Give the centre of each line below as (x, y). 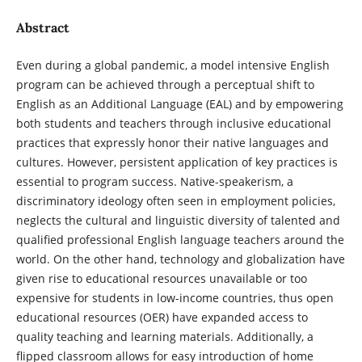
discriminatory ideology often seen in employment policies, (175, 200)
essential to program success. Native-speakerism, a (154, 181)
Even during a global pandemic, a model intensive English (173, 65)
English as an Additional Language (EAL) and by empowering (179, 103)
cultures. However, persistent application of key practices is (177, 162)
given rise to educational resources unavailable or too (161, 278)
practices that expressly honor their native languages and (172, 142)
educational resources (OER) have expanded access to (162, 317)
